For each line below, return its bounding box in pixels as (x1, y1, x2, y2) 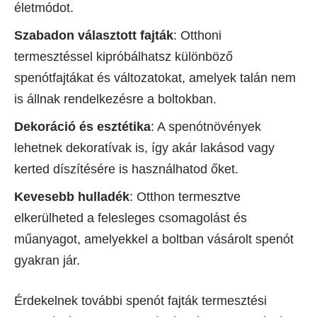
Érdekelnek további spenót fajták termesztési (14, 294, 267, 309)
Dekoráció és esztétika (14, 120, 151, 134)
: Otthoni (173, 28, 221, 43)
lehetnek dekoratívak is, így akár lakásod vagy (14, 141, 275, 156)
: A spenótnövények (151, 120, 261, 134)
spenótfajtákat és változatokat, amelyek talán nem (14, 71, 296, 86)
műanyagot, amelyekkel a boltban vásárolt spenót (14, 232, 294, 247)
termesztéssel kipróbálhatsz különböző (14, 50, 233, 64)
